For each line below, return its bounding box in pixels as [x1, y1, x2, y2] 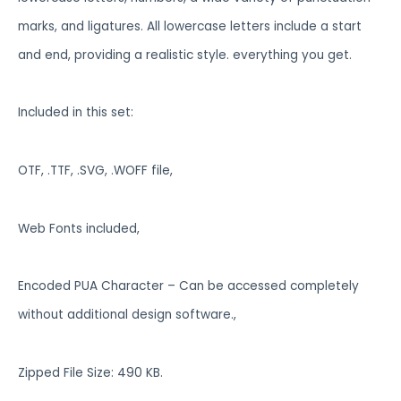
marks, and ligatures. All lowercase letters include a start [18, 17, 362, 35]
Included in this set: [18, 104, 133, 122]
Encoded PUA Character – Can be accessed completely [18, 277, 359, 295]
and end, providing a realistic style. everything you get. [18, 46, 352, 64]
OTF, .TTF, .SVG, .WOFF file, [18, 161, 173, 179]
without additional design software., [18, 306, 236, 324]
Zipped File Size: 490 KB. [18, 364, 163, 382]
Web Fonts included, [18, 219, 140, 237]
